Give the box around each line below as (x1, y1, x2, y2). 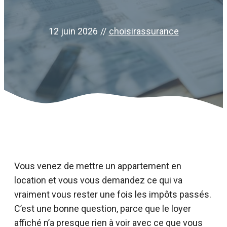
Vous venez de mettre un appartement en (14, 160, 181, 171)
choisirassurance (108, 25, 179, 36)
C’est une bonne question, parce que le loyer (14, 203, 191, 214)
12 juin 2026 (48, 25, 98, 36)
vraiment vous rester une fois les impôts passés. (14, 188, 211, 200)
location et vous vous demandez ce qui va (14, 174, 182, 185)
